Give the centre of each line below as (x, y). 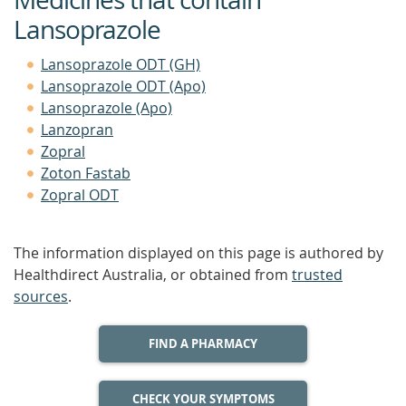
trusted (317, 275)
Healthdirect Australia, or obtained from (153, 275)
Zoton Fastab (86, 173)
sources (41, 296)
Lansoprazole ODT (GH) (121, 64)
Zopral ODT (80, 195)
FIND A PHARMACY (203, 343)
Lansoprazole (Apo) (106, 108)
